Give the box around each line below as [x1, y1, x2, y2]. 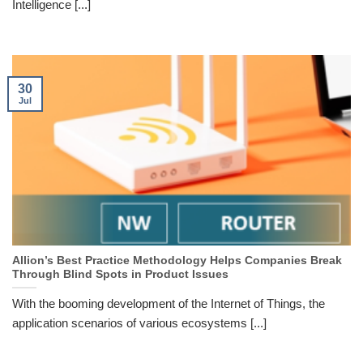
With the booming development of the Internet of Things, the [12, 297, 325, 311]
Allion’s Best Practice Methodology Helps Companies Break [12, 254, 342, 267]
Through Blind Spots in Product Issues [12, 268, 228, 281]
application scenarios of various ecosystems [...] [12, 316, 267, 331]
